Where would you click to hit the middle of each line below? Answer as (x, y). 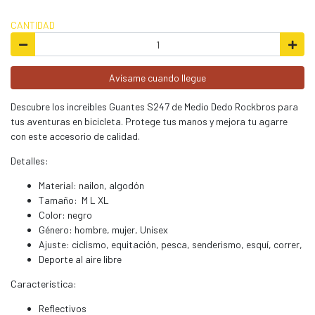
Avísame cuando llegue (157, 78)
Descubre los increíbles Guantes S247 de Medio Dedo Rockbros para (154, 107)
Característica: (44, 284)
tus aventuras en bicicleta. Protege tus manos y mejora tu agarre (149, 122)
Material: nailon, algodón (91, 186)
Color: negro (65, 215)
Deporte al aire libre (80, 259)
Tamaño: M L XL (74, 200)
